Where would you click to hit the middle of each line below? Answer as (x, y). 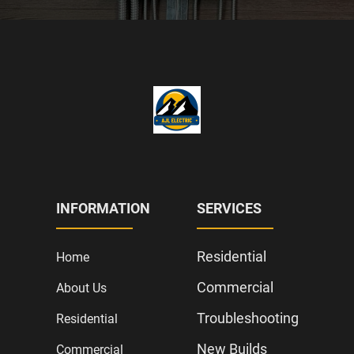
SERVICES (229, 208)
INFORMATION (103, 208)
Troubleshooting (247, 318)
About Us (81, 288)
